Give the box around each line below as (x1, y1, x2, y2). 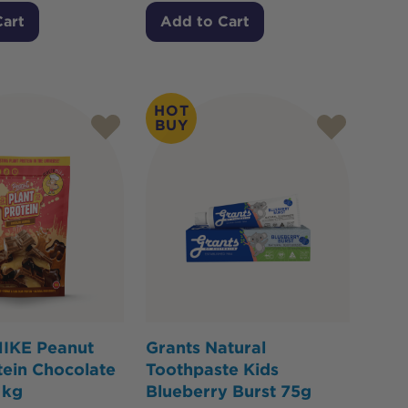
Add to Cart (160, 13, 250, 31)
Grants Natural (146, 337, 267, 357)
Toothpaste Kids (146, 359, 280, 379)
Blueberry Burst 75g (146, 381, 312, 401)
